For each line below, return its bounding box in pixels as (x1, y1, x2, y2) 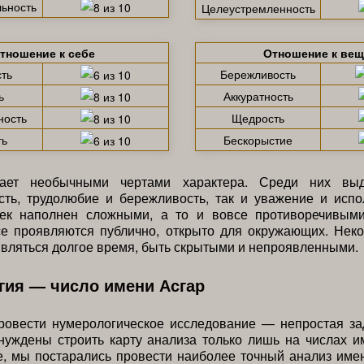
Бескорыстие (223, 131, 292, 148)
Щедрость (232, 109, 284, 126)
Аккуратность (223, 87, 293, 104)
